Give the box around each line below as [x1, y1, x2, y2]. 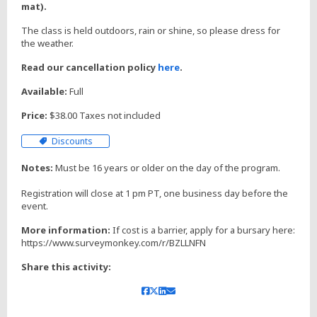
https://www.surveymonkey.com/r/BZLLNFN [21, 236, 206, 249]
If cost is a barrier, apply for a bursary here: [113, 223, 295, 236]
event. [21, 199, 48, 212]
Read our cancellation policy [21, 61, 158, 74]
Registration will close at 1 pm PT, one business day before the [21, 186, 288, 200]
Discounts [51, 134, 93, 147]
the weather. [21, 37, 76, 50]
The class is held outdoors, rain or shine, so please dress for [21, 24, 280, 38]
